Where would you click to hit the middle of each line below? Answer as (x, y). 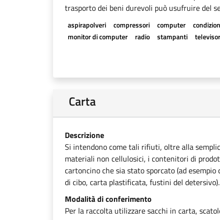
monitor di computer (97, 37)
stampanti (172, 37)
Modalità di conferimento (108, 199)
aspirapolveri (87, 25)
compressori (131, 25)
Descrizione (84, 135)
